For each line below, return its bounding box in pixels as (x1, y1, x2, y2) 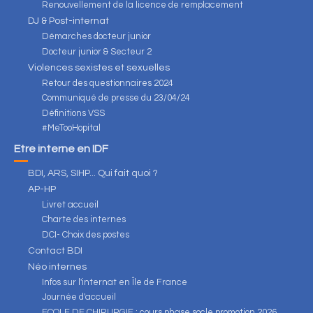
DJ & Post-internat (28, 16, 109, 26)
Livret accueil (42, 199, 99, 210)
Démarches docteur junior (42, 31, 151, 41)
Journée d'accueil (42, 292, 116, 303)
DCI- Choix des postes (42, 229, 129, 240)
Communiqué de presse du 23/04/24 (42, 93, 190, 103)
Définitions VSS (42, 108, 105, 118)
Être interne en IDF (14, 143, 108, 154)
